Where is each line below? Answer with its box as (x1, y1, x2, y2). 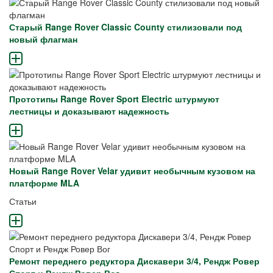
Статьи (9, 195, 37, 208)
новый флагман (9, 33, 77, 46)
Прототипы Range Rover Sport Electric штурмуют (9, 93, 219, 105)
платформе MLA (9, 177, 79, 190)
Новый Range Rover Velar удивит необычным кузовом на (9, 165, 255, 177)
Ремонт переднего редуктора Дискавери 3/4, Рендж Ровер (9, 255, 260, 268)
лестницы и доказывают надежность (9, 105, 169, 118)
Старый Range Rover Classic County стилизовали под (9, 21, 242, 34)
